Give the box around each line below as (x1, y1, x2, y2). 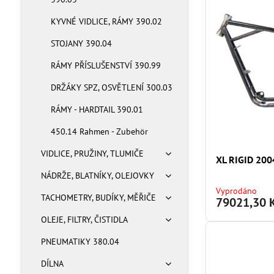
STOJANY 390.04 (50, 38, 112, 49)
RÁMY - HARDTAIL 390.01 (50, 104, 143, 115)
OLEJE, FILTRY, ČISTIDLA (40, 214, 128, 225)
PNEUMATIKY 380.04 (40, 236, 119, 247)
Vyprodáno (216, 185, 257, 197)
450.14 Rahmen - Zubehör (50, 126, 148, 137)
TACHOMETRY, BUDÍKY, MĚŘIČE (40, 192, 156, 203)
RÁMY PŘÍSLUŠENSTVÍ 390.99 (50, 60, 161, 71)
